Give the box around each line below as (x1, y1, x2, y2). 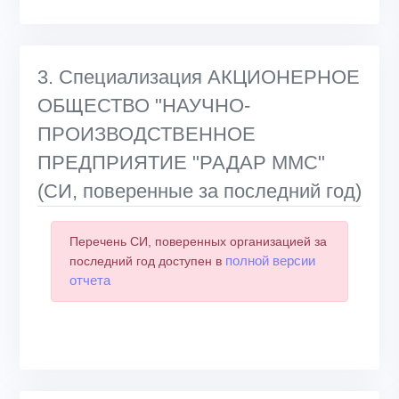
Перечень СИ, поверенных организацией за (69, 233, 327, 248)
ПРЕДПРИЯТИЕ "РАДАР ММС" (37, 151, 325, 174)
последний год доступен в (69, 253, 225, 268)
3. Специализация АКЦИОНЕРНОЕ (37, 65, 360, 88)
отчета (69, 272, 110, 288)
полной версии (225, 252, 315, 268)
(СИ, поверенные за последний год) (37, 179, 362, 202)
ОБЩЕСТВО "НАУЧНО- (37, 94, 250, 117)
